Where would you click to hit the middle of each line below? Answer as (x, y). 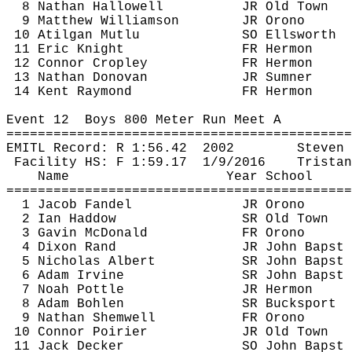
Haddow (93, 219)
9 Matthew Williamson (101, 21)
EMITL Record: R (69, 148)
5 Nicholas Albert (89, 262)
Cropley (120, 64)
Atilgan (65, 35)
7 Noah (49, 290)
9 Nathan (57, 318)
